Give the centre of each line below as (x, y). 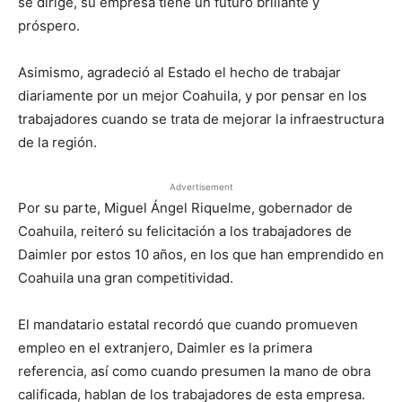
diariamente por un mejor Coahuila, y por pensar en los (192, 96)
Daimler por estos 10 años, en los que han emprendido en (201, 254)
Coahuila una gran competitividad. (126, 278)
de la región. (57, 142)
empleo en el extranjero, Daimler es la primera (165, 348)
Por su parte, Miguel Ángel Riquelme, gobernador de (185, 208)
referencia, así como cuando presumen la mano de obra (194, 371)
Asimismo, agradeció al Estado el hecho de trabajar (179, 72)
